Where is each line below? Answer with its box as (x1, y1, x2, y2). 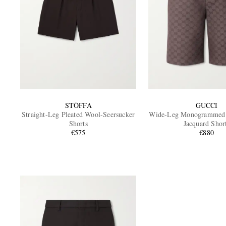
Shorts (69, 118, 88, 128)
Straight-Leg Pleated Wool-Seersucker (22, 109, 135, 119)
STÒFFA (65, 100, 92, 110)
